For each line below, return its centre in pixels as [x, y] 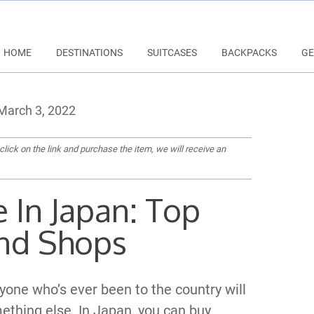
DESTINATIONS [89, 53]
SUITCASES [172, 53]
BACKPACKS [249, 53]
